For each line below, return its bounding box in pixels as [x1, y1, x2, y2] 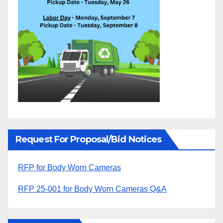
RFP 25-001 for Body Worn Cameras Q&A [18, 184, 167, 193]
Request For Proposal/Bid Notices [15, 134, 162, 145]
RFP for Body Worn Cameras [18, 163, 121, 172]
